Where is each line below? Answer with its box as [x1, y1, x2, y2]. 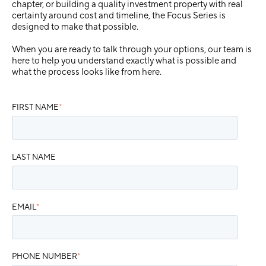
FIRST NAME [12, 102, 59, 112]
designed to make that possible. [12, 21, 138, 33]
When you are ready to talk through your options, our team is [12, 44, 252, 55]
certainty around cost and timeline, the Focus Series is [12, 10, 226, 21]
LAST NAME [12, 151, 56, 162]
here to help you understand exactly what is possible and [12, 55, 236, 66]
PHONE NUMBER [12, 251, 77, 262]
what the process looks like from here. [12, 66, 161, 78]
